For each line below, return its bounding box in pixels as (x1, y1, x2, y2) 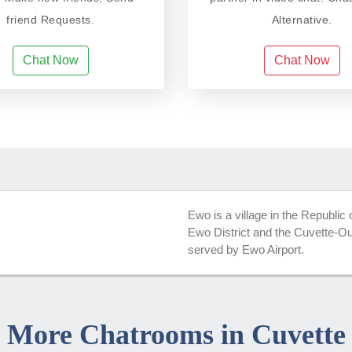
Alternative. (271, 13, 332, 26)
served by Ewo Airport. (188, 242, 304, 256)
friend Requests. (6, 13, 94, 26)
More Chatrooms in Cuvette (6, 318, 346, 350)
